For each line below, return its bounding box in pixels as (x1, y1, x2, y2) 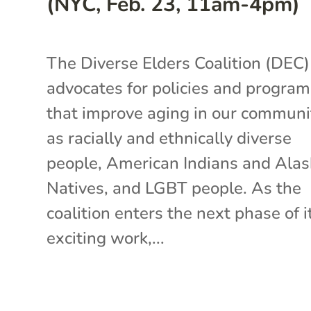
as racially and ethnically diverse (47, 126, 292, 149)
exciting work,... (47, 226, 165, 249)
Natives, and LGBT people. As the (47, 176, 302, 199)
